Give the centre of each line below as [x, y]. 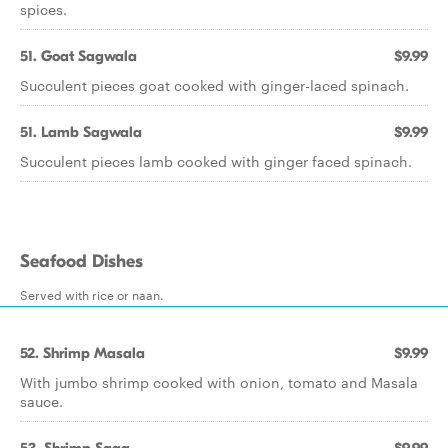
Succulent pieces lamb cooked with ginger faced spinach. [216, 161]
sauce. [41, 401]
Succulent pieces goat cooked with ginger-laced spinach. [214, 85]
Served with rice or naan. [92, 294]
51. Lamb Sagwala [81, 132]
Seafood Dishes [81, 261]
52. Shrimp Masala [82, 353]
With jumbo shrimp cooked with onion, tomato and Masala [219, 382]
